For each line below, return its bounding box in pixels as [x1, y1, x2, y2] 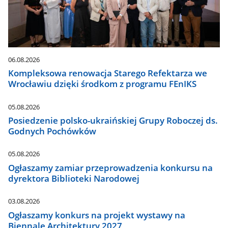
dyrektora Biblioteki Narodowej [8, 172, 140, 184]
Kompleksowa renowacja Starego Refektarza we [8, 67, 208, 79]
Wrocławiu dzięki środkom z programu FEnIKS [8, 78, 197, 90]
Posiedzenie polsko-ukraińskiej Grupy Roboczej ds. [8, 115, 218, 127]
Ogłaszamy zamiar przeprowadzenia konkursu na [8, 161, 213, 174]
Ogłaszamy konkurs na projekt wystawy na [8, 209, 186, 221]
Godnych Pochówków [8, 125, 97, 137]
